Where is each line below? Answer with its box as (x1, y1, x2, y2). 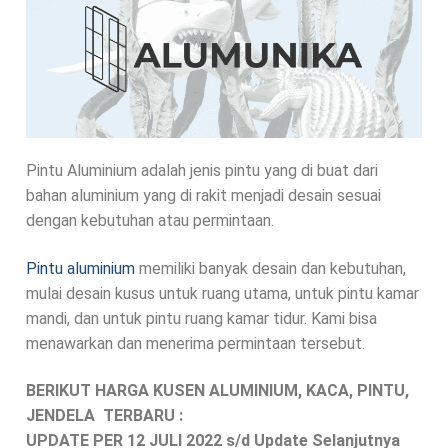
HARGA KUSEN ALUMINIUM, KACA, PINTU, (95, 381, 409, 401)
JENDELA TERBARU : (26, 406, 187, 426)
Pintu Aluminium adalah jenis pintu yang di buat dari (26, 160, 378, 180)
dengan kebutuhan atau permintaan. (26, 210, 274, 230)
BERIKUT (26, 381, 95, 401)
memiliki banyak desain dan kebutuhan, (135, 258, 406, 278)
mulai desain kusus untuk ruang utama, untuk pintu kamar (26, 283, 419, 303)
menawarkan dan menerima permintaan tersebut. (26, 333, 365, 353)
